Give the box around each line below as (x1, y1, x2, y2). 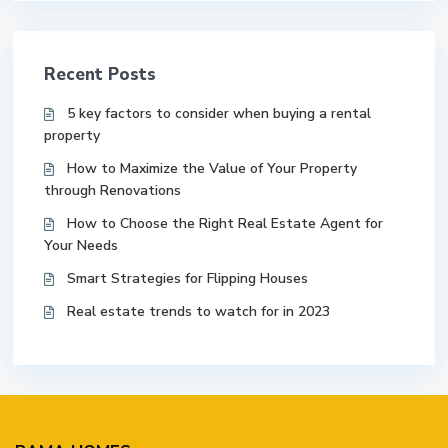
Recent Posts (44, 63, 156, 87)
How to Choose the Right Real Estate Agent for (67, 214, 383, 234)
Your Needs (44, 236, 118, 256)
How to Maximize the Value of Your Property (67, 159, 357, 179)
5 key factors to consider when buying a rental (67, 104, 371, 124)
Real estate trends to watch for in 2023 (67, 302, 330, 322)
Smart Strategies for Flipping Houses (67, 269, 308, 289)
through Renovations (44, 181, 181, 201)
